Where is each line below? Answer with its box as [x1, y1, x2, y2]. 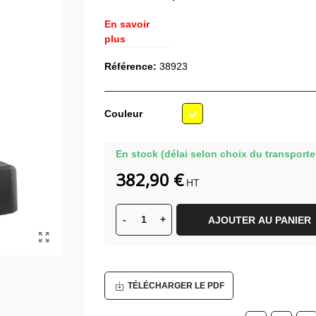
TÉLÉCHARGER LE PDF [127, 281, 224, 291]
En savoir [104, 18, 150, 30]
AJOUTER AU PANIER [207, 214, 311, 226]
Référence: [104, 60, 157, 72]
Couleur [104, 108, 142, 120]
